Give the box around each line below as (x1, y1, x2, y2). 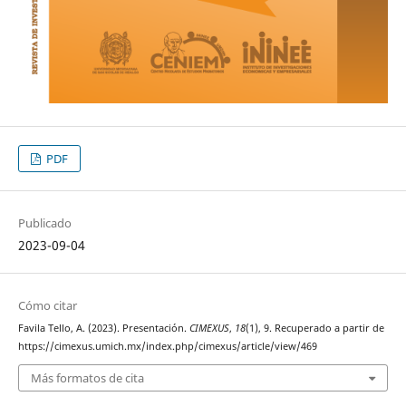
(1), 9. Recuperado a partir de (245, 321, 384, 334)
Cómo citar (17, 296, 77, 314)
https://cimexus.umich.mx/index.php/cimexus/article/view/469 (17, 339, 317, 353)
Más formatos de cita (30, 370, 144, 387)
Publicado (17, 214, 72, 231)
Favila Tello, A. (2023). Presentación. (17, 321, 189, 334)
